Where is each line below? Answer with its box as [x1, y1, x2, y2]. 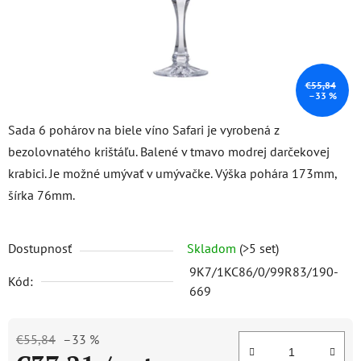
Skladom [187, 240, 239, 256]
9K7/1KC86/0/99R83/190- [189, 263, 338, 280]
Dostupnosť [8, 240, 72, 256]
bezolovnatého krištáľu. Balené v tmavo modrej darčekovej [8, 143, 330, 160]
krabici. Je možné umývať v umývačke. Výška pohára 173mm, [8, 165, 337, 181]
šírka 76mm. [8, 187, 75, 203]
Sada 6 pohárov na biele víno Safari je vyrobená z [8, 122, 280, 138]
